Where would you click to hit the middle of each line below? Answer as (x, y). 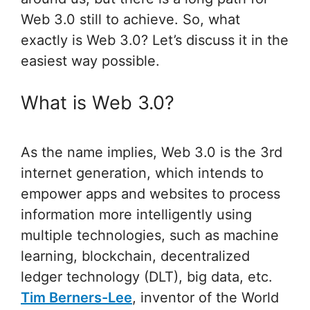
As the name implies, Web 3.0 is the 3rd (152, 153)
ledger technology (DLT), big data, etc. (147, 277)
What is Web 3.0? (98, 102)
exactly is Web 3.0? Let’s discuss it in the (155, 40)
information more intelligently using (136, 215)
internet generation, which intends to (142, 173)
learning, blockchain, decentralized (135, 256)
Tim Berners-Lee (76, 298)
